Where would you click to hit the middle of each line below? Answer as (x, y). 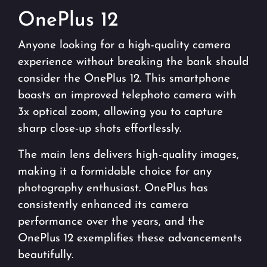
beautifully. (46, 256)
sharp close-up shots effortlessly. (100, 129)
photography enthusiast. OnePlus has (113, 189)
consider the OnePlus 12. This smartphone (124, 79)
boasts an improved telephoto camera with (127, 96)
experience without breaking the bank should (133, 63)
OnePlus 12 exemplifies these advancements (130, 239)
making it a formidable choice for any (115, 172)
